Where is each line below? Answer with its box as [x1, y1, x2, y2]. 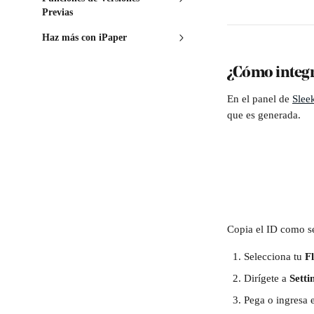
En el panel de [227, 93, 292, 104]
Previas [42, 7, 73, 18]
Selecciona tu [244, 251, 305, 262]
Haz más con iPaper [42, 32, 127, 43]
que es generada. [227, 109, 303, 121]
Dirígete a [244, 273, 289, 284]
